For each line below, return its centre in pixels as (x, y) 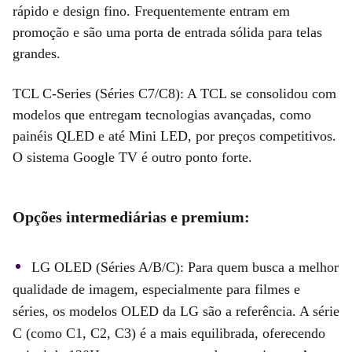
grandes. (37, 53)
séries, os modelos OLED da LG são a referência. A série (176, 311)
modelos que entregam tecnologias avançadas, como (162, 114)
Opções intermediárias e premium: (131, 216)
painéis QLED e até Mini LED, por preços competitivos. (174, 136)
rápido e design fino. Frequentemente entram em (151, 11)
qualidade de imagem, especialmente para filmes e (156, 289)
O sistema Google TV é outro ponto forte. (132, 157)
